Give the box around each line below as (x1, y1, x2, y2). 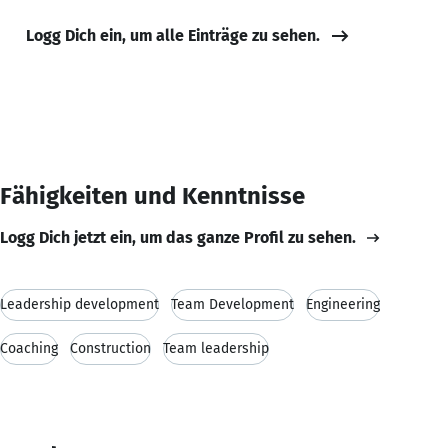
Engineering (306, 295, 380, 313)
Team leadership (163, 339, 269, 357)
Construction (70, 339, 151, 357)
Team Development (171, 295, 294, 313)
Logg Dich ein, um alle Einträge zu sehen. (26, 25, 320, 45)
